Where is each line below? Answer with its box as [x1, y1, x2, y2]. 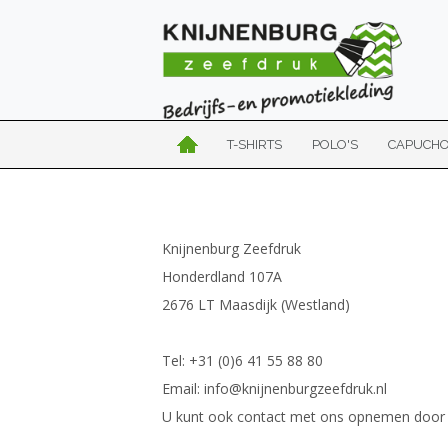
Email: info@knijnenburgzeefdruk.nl [161, 379, 387, 398]
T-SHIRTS [226, 137, 282, 153]
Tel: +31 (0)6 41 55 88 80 [161, 351, 323, 370]
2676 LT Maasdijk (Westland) [161, 295, 350, 314]
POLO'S [311, 137, 358, 153]
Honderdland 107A [161, 267, 282, 286]
